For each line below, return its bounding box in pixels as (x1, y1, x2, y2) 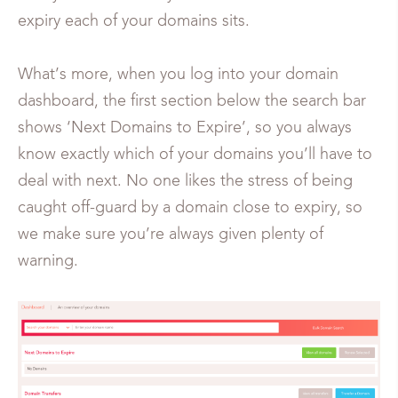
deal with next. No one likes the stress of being (18, 172, 353, 189)
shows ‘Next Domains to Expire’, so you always (18, 119, 352, 136)
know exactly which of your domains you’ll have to (18, 146, 372, 163)
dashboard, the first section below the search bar (18, 92, 366, 109)
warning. (18, 252, 78, 269)
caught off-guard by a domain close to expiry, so (18, 199, 362, 216)
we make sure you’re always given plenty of (18, 226, 323, 243)
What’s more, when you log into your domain (18, 66, 338, 83)
